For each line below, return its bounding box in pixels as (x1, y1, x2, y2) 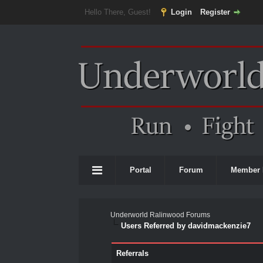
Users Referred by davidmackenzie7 (121, 221, 251, 230)
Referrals (116, 249, 149, 258)
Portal (130, 166, 152, 174)
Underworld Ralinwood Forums (110, 211, 211, 219)
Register (200, 8, 230, 16)
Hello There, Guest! (85, 8, 153, 16)
